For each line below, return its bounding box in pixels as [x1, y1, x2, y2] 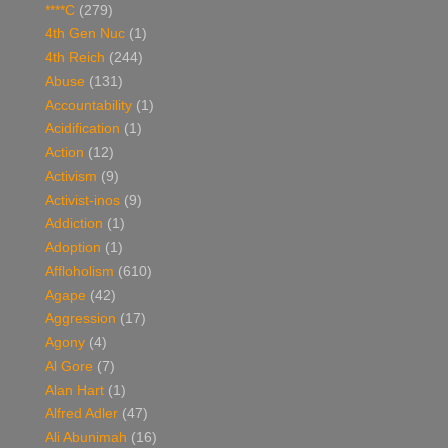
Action [45, 145, 84, 161]
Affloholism [45, 263, 114, 279]
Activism [45, 168, 97, 184]
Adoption [45, 240, 101, 256]
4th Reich [45, 50, 105, 66]
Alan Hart [45, 382, 104, 398]
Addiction [45, 216, 103, 232]
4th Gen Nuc [45, 26, 125, 42]
